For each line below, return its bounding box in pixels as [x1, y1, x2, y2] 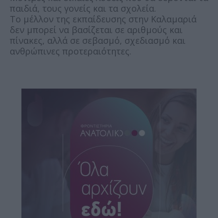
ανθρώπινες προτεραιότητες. [10, 45, 131, 57]
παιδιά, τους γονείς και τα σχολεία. [10, 2, 159, 15]
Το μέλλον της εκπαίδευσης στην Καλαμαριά [10, 13, 197, 25]
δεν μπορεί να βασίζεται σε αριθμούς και [10, 24, 182, 36]
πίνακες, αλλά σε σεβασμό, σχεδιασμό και [10, 35, 185, 47]
